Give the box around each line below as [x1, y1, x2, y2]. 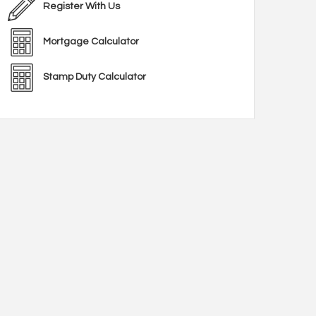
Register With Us [43, 1, 120, 11]
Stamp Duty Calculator [43, 72, 146, 82]
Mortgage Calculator [43, 37, 139, 47]
